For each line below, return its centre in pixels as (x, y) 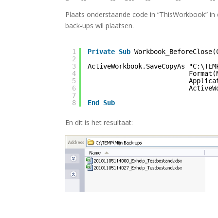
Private (101, 52)
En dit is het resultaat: (99, 122)
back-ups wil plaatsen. (100, 26)
